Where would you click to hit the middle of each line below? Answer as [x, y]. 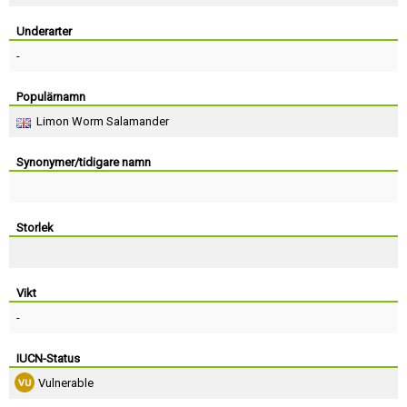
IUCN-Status [48, 358]
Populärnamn [51, 97]
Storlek [35, 228]
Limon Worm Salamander [103, 121]
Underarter [44, 31]
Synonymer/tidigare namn [84, 162]
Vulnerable [66, 383]
